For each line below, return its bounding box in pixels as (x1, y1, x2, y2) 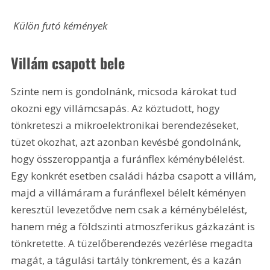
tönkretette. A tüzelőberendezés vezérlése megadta (11, 236, 256, 251)
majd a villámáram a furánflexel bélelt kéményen (11, 186, 249, 200)
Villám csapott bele (11, 52, 125, 74)
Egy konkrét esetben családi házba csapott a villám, (11, 169, 259, 183)
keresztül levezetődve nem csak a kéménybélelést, (11, 202, 250, 217)
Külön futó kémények (13, 18, 108, 33)
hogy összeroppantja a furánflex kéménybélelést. (11, 152, 248, 166)
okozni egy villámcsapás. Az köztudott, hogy (11, 101, 223, 116)
